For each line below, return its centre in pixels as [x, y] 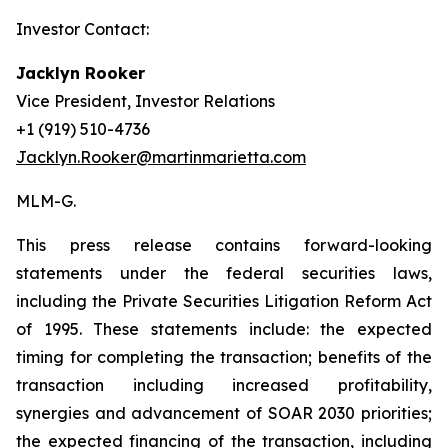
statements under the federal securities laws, [224, 272]
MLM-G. [46, 200]
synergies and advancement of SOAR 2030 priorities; [224, 412]
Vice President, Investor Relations [145, 100]
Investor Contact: [82, 28]
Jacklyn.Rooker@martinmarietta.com [161, 156]
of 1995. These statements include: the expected [224, 328]
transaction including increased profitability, [224, 384]
